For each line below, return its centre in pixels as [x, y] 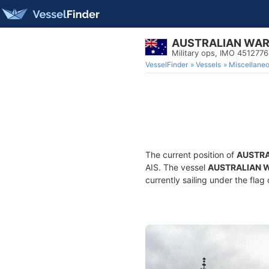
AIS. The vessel [177, 167]
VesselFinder [167, 65]
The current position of [191, 155]
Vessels [208, 65]
